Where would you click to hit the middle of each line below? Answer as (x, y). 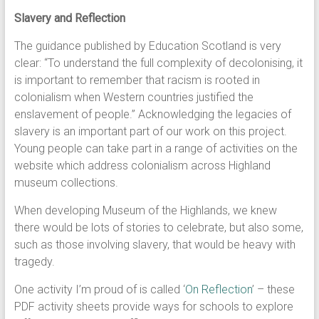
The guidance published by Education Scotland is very (147, 46)
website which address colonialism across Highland (142, 166)
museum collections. (66, 183)
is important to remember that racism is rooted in (137, 80)
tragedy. (36, 262)
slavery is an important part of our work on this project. (150, 131)
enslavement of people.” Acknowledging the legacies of (152, 114)
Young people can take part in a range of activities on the (156, 148)
